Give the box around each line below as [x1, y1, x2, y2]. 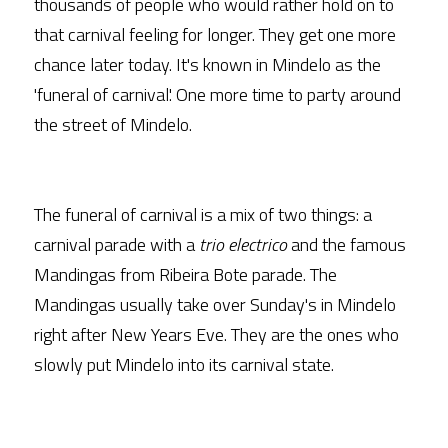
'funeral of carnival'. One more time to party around [34, 81, 401, 108]
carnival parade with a [34, 231, 199, 258]
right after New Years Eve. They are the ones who [34, 321, 399, 348]
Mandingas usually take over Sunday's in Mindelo [34, 291, 396, 318]
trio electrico [199, 231, 287, 258]
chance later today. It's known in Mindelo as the [34, 51, 381, 78]
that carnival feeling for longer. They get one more [34, 21, 396, 48]
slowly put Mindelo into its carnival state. [34, 351, 334, 378]
